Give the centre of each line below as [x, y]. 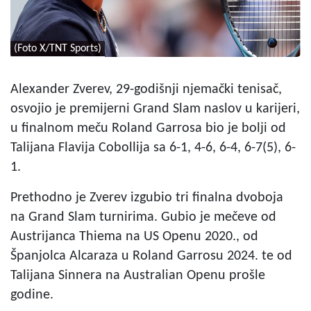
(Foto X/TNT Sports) [58, 48]
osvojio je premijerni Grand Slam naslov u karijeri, [155, 109]
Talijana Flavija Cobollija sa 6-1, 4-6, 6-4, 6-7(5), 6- [153, 148]
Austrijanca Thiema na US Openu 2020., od [134, 236]
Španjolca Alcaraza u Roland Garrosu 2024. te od [151, 256]
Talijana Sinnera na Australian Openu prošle [138, 275]
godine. [32, 295]
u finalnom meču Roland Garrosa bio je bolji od [148, 128]
